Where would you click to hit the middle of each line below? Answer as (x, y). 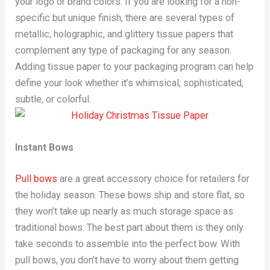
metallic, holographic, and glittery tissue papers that (124, 34)
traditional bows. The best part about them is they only (130, 227)
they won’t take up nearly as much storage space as (124, 211)
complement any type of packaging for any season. (124, 50)
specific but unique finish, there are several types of (125, 17)
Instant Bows (45, 148)
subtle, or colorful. (53, 99)
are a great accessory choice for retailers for (154, 178)
